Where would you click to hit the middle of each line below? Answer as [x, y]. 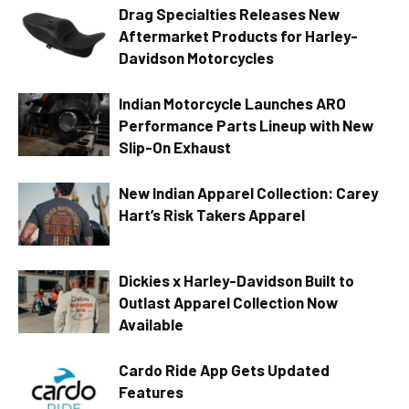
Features [151, 392]
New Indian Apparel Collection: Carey [249, 193]
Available [151, 324]
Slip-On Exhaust [175, 147]
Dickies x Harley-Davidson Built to [236, 280]
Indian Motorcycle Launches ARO [232, 103]
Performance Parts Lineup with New [246, 125]
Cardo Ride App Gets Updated [224, 370]
